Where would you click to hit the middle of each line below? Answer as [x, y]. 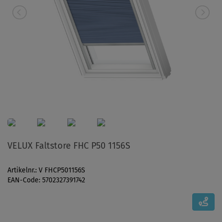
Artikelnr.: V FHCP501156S [46, 170]
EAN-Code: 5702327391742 [46, 180]
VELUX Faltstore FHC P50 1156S [69, 146]
